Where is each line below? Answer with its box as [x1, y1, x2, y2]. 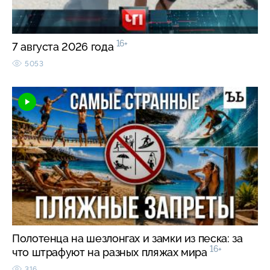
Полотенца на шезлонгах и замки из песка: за [12, 231, 243, 245]
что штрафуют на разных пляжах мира [12, 245, 210, 259]
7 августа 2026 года [12, 40, 116, 53]
